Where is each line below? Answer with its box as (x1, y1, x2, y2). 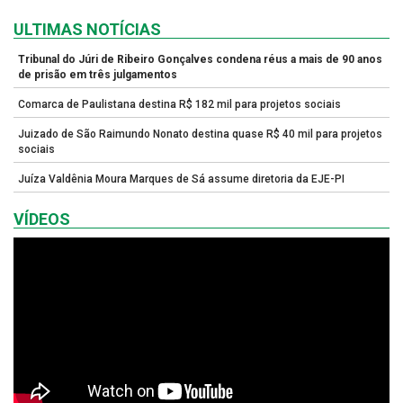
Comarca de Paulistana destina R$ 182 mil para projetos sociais (18, 97, 341, 111)
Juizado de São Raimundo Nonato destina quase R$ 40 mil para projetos (18, 127, 382, 140)
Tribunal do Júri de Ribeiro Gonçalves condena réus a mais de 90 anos (18, 52, 382, 66)
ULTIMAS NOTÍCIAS (13, 19, 161, 39)
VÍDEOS (13, 209, 70, 228)
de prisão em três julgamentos (18, 67, 177, 81)
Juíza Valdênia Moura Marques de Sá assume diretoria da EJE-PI (18, 172, 345, 185)
